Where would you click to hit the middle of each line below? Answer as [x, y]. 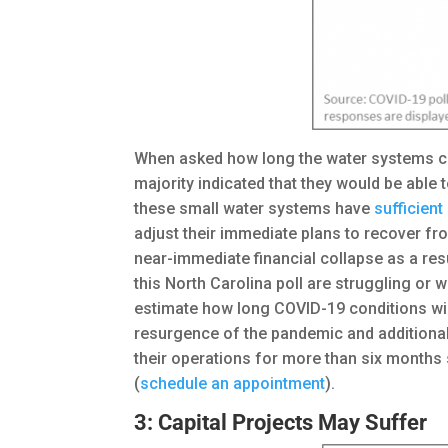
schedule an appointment [233, 384]
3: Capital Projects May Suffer [281, 423]
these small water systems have [254, 209]
